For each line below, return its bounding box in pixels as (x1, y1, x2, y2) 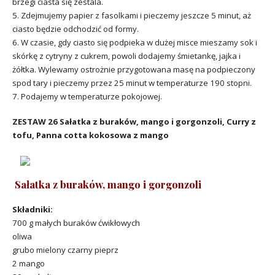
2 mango (12, 258, 45, 269)
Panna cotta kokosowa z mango (36, 129, 169, 141)
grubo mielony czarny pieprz (12, 244, 118, 256)
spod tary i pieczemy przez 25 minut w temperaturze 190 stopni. (12, 77, 252, 89)
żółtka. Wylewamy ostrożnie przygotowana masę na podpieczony (12, 64, 255, 76)
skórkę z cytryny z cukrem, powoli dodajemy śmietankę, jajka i (12, 50, 241, 62)
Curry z (227, 115, 256, 127)
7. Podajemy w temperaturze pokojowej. (12, 91, 162, 103)
